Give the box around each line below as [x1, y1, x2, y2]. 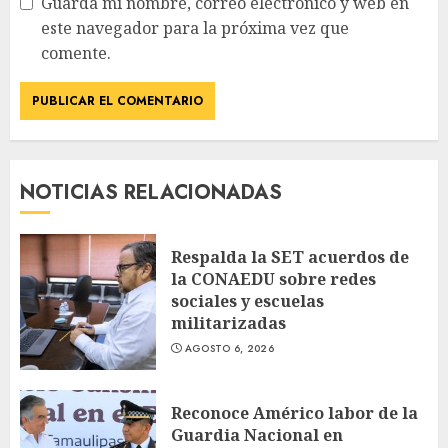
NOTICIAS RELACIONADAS [20, 178, 282, 207]
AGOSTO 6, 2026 [184, 341, 274, 356]
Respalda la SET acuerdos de [171, 246, 409, 268]
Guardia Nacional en [171, 424, 343, 446]
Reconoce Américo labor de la [171, 402, 418, 424]
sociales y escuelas [171, 290, 324, 312]
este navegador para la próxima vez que [41, 17, 349, 39]
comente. [41, 42, 111, 64]
